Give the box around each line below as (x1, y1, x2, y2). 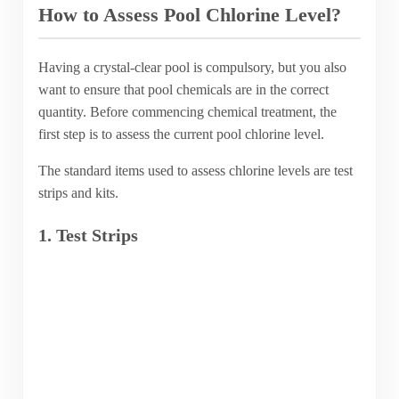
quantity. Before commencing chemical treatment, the (37, 103, 337, 119)
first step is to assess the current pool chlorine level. (37, 126, 324, 142)
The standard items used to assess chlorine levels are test (37, 162, 353, 178)
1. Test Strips (37, 224, 138, 245)
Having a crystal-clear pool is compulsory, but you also (37, 59, 346, 75)
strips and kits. (37, 184, 118, 200)
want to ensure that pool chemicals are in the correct (37, 81, 329, 97)
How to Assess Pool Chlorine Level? (37, 4, 341, 27)
